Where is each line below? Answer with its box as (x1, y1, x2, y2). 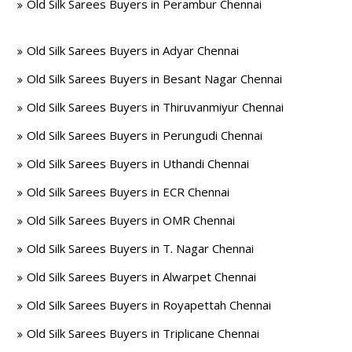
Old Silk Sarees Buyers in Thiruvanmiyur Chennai (27, 99, 284, 115)
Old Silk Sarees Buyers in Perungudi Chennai (27, 127, 263, 143)
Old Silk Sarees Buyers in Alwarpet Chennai (27, 269, 257, 284)
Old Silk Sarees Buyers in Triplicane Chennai (27, 325, 260, 341)
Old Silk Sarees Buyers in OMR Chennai (27, 212, 236, 228)
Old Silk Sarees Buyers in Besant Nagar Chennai (27, 71, 283, 86)
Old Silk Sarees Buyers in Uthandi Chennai (27, 156, 250, 171)
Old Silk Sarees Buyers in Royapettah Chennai (27, 297, 272, 313)
